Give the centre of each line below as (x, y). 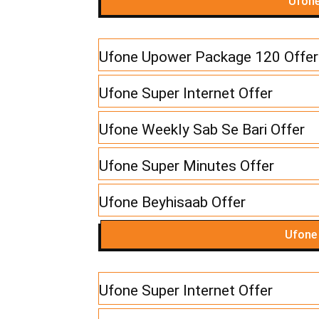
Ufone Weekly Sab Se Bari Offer (202, 130)
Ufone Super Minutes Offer (187, 166)
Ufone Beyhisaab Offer (172, 203)
